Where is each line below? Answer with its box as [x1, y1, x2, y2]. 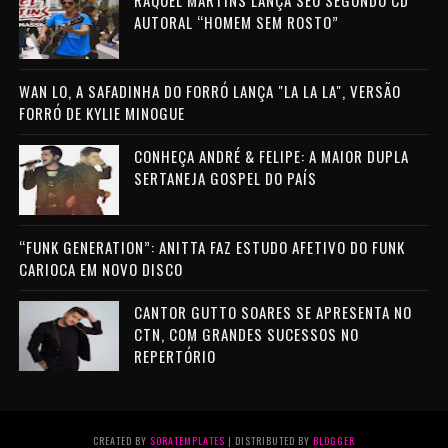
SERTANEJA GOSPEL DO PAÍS [133, 167, 317, 190]
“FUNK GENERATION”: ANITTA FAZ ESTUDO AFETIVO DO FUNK [18, 236, 405, 259]
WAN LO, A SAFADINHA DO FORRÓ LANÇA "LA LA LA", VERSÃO [18, 80, 401, 103]
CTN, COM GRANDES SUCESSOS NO [133, 323, 359, 346]
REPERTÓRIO [133, 345, 216, 368]
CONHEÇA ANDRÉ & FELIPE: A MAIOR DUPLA [133, 145, 409, 168]
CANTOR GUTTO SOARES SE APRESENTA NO [133, 301, 412, 324]
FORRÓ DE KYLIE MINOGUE [18, 102, 185, 125]
